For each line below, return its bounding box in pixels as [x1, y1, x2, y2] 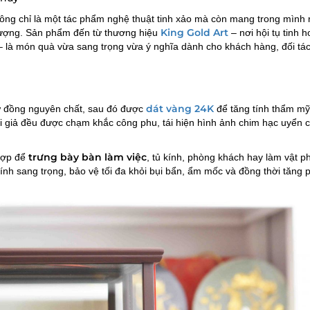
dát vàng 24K [146, 102, 214, 115]
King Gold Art [161, 26, 228, 39]
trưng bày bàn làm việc [28, 151, 147, 163]
